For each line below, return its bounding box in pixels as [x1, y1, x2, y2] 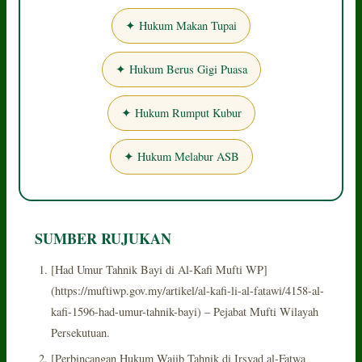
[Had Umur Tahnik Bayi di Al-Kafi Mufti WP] [51, 261, 268, 277]
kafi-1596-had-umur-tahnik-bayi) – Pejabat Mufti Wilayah [51, 303, 319, 319]
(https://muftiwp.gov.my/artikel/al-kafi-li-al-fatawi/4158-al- [51, 282, 325, 298]
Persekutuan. [51, 324, 111, 340]
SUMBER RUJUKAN [35, 227, 172, 249]
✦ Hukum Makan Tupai [125, 17, 237, 33]
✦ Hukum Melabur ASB [123, 148, 239, 164]
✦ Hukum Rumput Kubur [120, 104, 242, 120]
